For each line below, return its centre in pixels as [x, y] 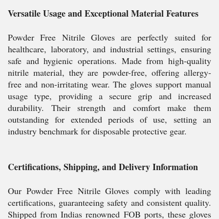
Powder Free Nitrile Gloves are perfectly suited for [109, 37]
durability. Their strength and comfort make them [109, 108]
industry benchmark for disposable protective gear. [97, 131]
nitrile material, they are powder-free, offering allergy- [109, 72]
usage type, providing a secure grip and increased [109, 96]
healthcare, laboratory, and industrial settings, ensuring [109, 49]
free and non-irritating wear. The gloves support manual [109, 84]
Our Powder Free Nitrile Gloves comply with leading [109, 191]
